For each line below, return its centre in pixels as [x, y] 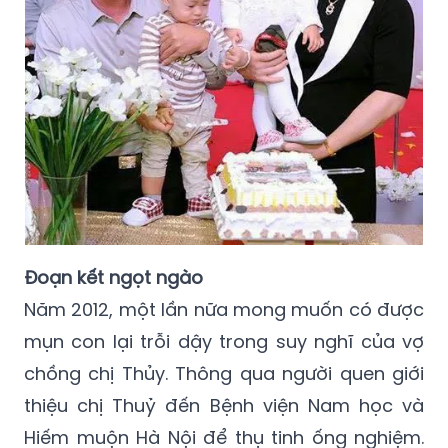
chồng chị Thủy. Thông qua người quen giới [224, 374]
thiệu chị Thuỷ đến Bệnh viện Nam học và [224, 406]
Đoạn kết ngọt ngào [113, 278]
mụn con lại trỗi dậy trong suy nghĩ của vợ [224, 342]
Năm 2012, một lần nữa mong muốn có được [224, 310]
